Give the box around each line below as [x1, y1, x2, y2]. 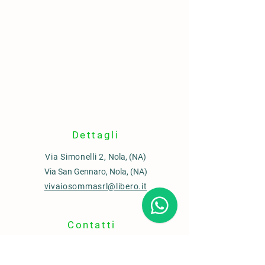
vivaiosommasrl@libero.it [44, 182, 147, 191]
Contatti [67, 219, 116, 231]
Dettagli [72, 129, 119, 141]
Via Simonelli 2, [45, 152, 106, 161]
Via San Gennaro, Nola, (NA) [44, 167, 147, 176]
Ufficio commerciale [54, 242, 135, 251]
